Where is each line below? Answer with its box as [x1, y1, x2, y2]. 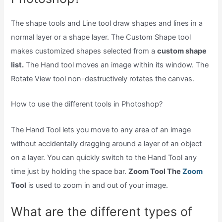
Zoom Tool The [128, 166, 183, 176]
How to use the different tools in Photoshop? [11, 100, 163, 109]
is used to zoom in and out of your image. [26, 180, 168, 190]
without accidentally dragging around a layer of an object [11, 139, 202, 148]
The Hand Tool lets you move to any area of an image [11, 125, 191, 134]
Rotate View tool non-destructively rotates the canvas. [11, 74, 195, 83]
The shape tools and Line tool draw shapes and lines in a [11, 18, 203, 28]
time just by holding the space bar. [11, 166, 129, 176]
